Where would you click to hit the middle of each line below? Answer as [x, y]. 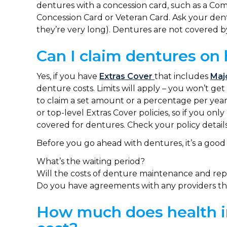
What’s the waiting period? [91, 162]
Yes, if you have [68, 77]
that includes [182, 77]
